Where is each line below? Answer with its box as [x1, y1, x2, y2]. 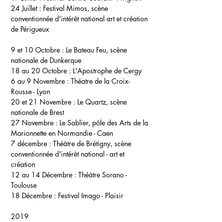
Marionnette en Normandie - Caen [11, 128, 113, 138]
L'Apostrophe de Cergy [73, 66, 142, 75]
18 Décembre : [11, 191, 58, 200]
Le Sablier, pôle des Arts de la [57, 118, 148, 127]
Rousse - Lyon [11, 87, 50, 96]
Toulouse [11, 180, 37, 190]
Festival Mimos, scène [43, 3, 108, 13]
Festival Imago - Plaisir [58, 191, 123, 200]
